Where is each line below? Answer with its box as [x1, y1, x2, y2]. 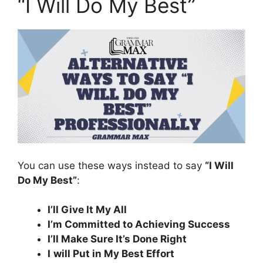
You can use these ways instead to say [18, 159, 205, 171]
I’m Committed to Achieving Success [48, 218, 230, 230]
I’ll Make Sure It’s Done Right [48, 233, 187, 245]
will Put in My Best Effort [53, 248, 174, 259]
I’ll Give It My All [48, 204, 127, 215]
